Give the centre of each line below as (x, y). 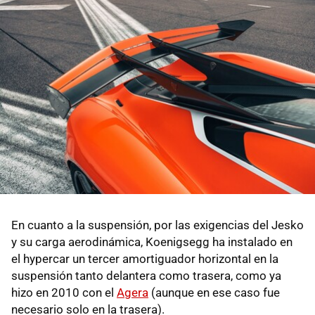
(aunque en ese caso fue (214, 292)
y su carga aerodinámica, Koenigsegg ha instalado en (152, 242)
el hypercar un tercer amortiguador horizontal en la (145, 258)
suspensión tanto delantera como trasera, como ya (146, 275)
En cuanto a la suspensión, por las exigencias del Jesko (157, 225)
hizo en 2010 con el (64, 292)
